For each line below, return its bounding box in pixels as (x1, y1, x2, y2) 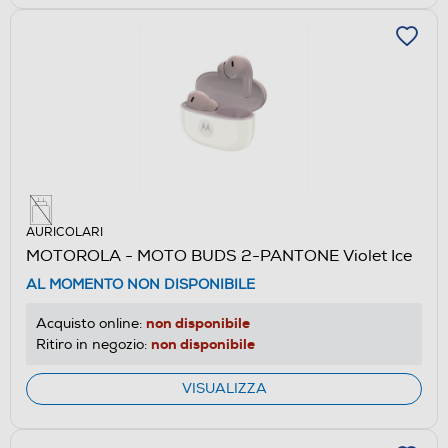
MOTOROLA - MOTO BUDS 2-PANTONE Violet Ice (26, 245, 412, 266)
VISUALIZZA (181, 379, 267, 397)
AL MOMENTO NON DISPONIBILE (26, 275, 255, 293)
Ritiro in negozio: (36, 335, 151, 353)
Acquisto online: (36, 314, 146, 332)
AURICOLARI (26, 224, 103, 240)
